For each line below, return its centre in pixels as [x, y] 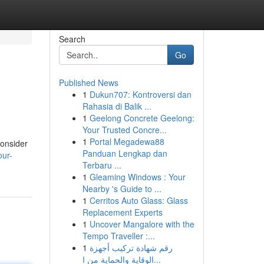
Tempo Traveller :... [118, 236]
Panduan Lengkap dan [125, 153]
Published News [88, 82]
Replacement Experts [122, 212]
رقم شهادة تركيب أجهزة [131, 247]
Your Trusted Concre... [124, 130]
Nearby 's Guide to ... [122, 189]
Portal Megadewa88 [127, 141]
